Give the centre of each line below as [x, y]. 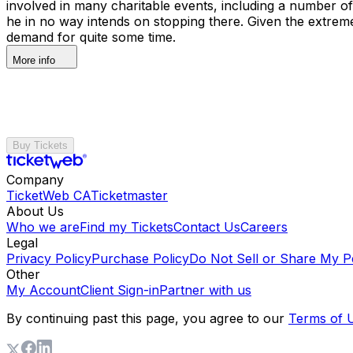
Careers [264, 227]
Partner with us [205, 290]
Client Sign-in [120, 290]
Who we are [43, 227]
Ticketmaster [129, 195]
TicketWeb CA [48, 195]
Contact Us [207, 227]
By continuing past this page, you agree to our [145, 318]
